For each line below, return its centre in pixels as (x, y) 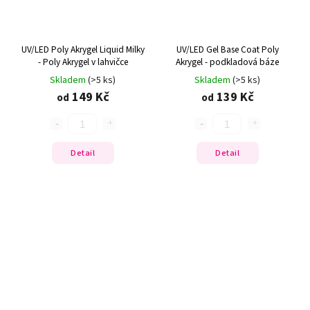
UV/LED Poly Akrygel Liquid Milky (83, 50)
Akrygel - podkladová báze (227, 62)
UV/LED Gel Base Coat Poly (227, 50)
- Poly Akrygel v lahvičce (83, 62)
